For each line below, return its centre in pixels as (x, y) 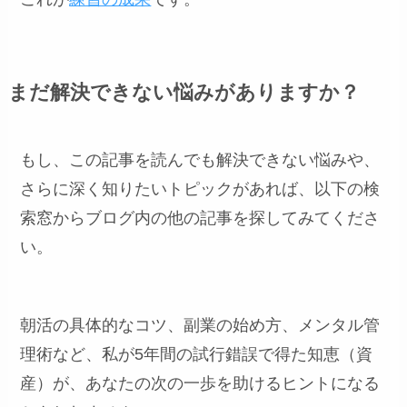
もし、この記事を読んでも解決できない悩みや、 (200, 160)
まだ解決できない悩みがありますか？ (184, 93)
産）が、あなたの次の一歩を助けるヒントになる (200, 383)
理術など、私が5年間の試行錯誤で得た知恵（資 (197, 354)
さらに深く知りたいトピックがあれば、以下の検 (200, 189)
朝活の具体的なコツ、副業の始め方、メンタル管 (200, 325)
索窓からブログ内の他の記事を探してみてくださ (200, 218)
